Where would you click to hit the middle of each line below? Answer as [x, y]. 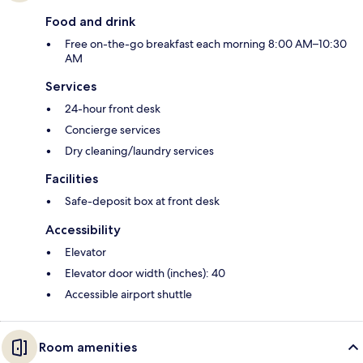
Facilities [72, 179]
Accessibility [83, 230]
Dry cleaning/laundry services [139, 151]
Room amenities [88, 348]
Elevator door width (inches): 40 [145, 273]
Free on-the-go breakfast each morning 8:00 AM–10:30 [206, 44]
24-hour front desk [113, 109]
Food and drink [90, 22]
